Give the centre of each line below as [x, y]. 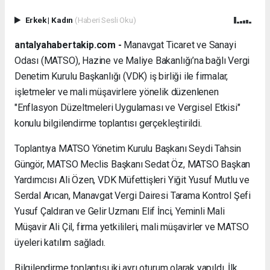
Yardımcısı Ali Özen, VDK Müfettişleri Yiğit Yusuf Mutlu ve [132, 180]
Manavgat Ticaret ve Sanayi [179, 45]
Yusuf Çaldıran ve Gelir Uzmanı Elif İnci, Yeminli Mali [120, 211]
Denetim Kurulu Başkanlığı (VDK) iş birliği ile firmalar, [121, 76]
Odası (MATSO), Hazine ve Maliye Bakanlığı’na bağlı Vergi [132, 60]
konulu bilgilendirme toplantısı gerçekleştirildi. [108, 123]
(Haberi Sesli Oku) [105, 20]
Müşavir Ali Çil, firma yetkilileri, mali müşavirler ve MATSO [132, 227]
